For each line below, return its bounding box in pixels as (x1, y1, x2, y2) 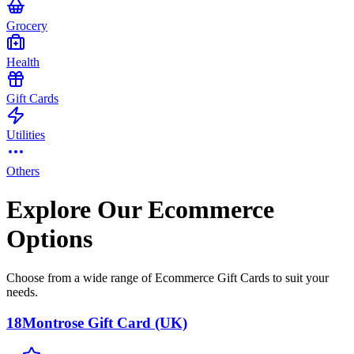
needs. (6, 284, 38, 299)
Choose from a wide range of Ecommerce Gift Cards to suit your (6, 270, 329, 284)
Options (6, 224, 92, 254)
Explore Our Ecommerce (6, 195, 274, 224)
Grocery (6, 18, 47, 32)
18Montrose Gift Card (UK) (6, 314, 187, 331)
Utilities (6, 127, 45, 141)
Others (6, 164, 40, 178)
